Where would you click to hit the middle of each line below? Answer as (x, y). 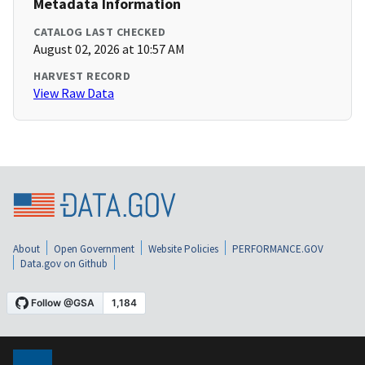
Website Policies (183, 248)
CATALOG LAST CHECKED (99, 32)
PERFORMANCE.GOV (278, 248)
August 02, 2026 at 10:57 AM (109, 49)
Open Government (94, 248)
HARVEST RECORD (82, 76)
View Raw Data (74, 93)
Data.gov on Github (64, 263)
